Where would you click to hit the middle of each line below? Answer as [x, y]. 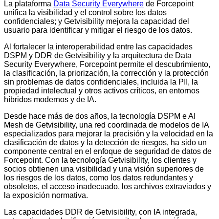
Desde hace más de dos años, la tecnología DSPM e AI [100, 116]
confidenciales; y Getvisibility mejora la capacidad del [97, 21]
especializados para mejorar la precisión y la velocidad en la [109, 133]
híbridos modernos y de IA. [50, 99]
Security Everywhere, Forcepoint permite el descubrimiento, [107, 64]
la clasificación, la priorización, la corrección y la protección [106, 73]
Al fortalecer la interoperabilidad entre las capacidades [98, 46]
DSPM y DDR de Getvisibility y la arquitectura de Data [98, 55]
